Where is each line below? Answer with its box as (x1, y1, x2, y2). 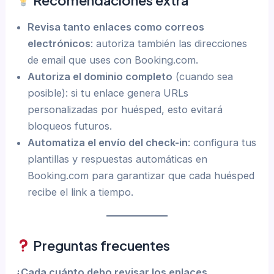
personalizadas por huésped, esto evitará (28, 103, 223, 116)
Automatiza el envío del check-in (28, 136, 188, 149)
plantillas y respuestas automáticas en (28, 152, 208, 165)
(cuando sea (172, 70, 234, 83)
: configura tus (188, 136, 257, 149)
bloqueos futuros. (28, 119, 113, 132)
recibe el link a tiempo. (28, 185, 134, 198)
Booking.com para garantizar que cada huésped (28, 169, 255, 182)
